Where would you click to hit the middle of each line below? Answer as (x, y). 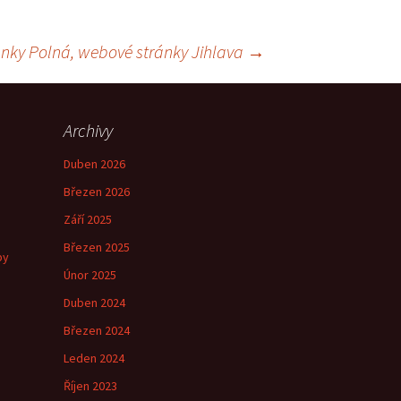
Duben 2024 (94, 303)
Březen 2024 (97, 330)
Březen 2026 (97, 192)
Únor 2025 (90, 275)
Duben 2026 (94, 164)
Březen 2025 (97, 247)
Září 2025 (88, 219)
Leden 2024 (94, 358)
